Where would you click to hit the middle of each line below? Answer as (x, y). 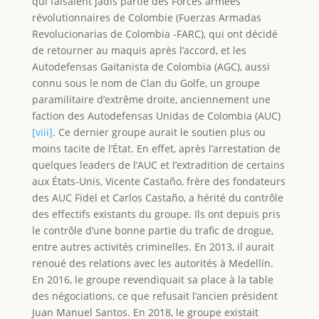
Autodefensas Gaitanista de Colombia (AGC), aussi (151, 66)
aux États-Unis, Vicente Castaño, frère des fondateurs (158, 181)
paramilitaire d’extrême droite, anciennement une (151, 99)
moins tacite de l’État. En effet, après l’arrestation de (156, 148)
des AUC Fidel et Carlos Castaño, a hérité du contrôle (157, 197)
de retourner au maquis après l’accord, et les (139, 50)
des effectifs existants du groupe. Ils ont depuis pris (156, 214)
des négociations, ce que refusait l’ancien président (155, 296)
